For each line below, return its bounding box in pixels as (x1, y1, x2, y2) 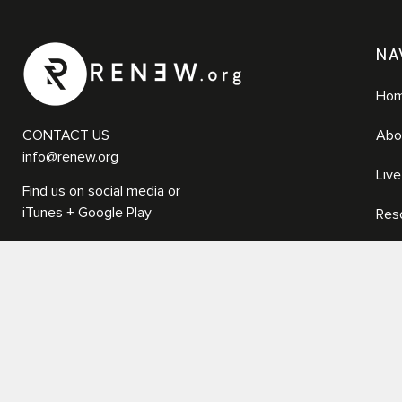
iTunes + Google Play (22, 205, 152, 221)
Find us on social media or (22, 184, 180, 199)
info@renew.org (22, 149, 118, 164)
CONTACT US (22, 127, 109, 143)
